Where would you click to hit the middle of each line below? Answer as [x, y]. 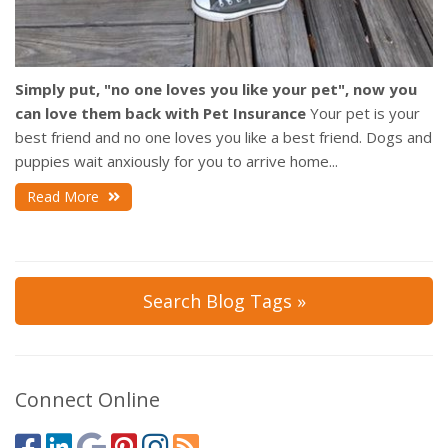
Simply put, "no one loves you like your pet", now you [216, 88]
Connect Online [87, 399]
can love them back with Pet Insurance [160, 112]
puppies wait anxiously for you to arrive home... [176, 160]
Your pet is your [363, 112]
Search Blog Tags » [224, 300]
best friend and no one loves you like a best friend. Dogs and [223, 136]
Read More [65, 196]
